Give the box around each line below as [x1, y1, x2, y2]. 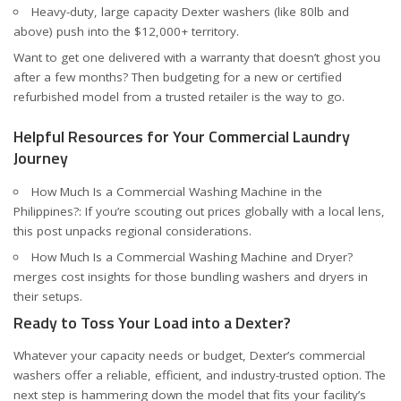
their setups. [13, 287, 82, 304]
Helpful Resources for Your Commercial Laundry [13, 124, 350, 149]
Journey [13, 146, 68, 170]
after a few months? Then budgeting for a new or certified [13, 68, 342, 85]
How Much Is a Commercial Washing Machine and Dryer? [30, 248, 353, 265]
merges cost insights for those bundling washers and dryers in [13, 268, 368, 285]
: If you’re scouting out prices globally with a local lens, [79, 202, 385, 219]
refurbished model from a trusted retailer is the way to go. [13, 88, 345, 105]
